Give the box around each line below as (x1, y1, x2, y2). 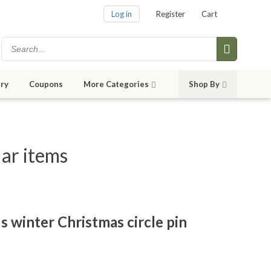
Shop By (189, 79, 220, 90)
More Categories (83, 79, 149, 90)
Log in (111, 9, 132, 19)
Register (156, 9, 185, 19)
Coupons (29, 79, 63, 90)
